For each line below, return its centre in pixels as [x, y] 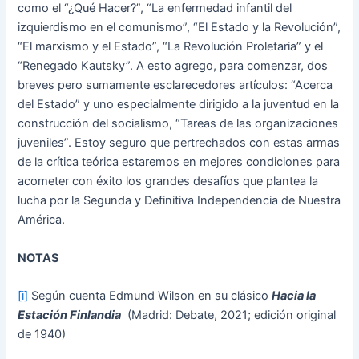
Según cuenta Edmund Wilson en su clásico [150, 296]
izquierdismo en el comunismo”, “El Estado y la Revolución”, [179, 28]
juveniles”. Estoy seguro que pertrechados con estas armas [179, 143]
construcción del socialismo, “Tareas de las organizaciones [178, 124]
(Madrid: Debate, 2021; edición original [229, 315]
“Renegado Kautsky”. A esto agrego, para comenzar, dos [173, 66]
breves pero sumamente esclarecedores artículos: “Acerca [175, 85]
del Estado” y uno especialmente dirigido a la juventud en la [179, 105]
